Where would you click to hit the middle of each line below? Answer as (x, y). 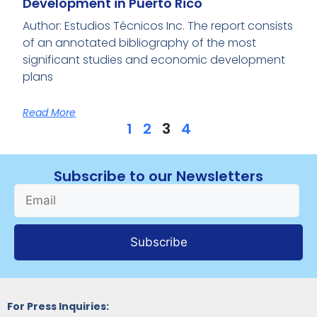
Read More (50, 113)
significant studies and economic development (154, 60)
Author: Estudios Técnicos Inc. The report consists (158, 26)
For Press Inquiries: (58, 307)
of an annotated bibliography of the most (140, 43)
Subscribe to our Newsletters (158, 177)
